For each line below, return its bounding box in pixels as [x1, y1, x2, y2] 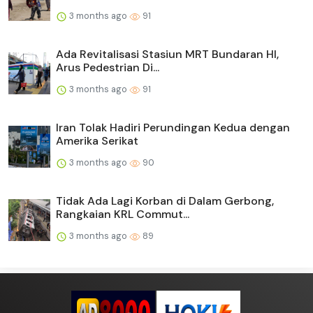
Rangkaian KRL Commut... [56, 207, 189, 222]
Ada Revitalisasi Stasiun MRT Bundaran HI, [56, 47, 279, 62]
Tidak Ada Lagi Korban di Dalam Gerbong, [56, 194, 274, 209]
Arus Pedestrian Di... [56, 60, 159, 75]
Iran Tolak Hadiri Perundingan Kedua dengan [56, 120, 290, 136]
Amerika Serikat [56, 133, 138, 149]
